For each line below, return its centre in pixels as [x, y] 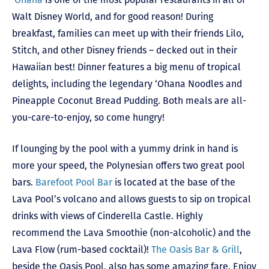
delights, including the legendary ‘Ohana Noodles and [127, 83]
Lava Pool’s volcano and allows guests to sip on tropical [131, 199]
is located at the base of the [174, 182]
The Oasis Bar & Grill [195, 249]
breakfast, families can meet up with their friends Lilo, [128, 33]
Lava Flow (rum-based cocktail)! [82, 249]
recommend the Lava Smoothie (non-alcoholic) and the [131, 232]
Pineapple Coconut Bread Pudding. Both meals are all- [129, 100]
